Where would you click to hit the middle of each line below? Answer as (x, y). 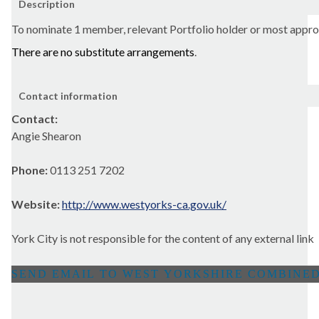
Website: (37, 204)
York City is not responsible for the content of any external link (163, 239)
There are (36, 52)
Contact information (68, 96)
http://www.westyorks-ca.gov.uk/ (144, 204)
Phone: (31, 170)
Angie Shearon (46, 136)
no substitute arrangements (127, 52)
